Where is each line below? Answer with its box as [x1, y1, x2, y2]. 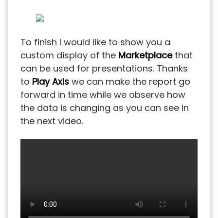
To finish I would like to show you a [20, 36, 170, 48]
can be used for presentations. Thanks [20, 62, 188, 74]
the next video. [20, 114, 83, 127]
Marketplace [118, 49, 172, 61]
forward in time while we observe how [20, 88, 185, 101]
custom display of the [20, 49, 118, 61]
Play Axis [32, 75, 69, 88]
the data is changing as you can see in [20, 101, 189, 114]
